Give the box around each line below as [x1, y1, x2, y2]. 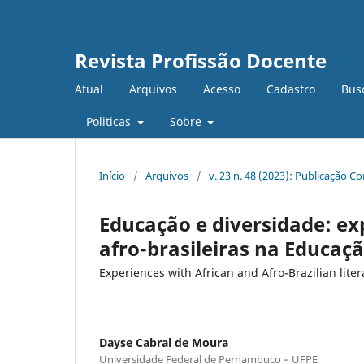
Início [99, 167, 125, 183]
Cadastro [266, 80, 315, 97]
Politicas [86, 113, 134, 129]
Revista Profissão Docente [75, 47, 327, 74]
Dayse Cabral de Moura [99, 334, 228, 350]
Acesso [203, 80, 240, 97]
